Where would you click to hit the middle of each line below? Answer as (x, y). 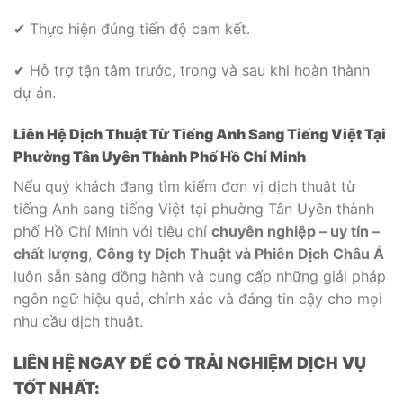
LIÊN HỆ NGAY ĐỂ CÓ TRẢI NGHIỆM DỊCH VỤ (190, 363)
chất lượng (51, 253)
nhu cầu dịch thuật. (78, 321)
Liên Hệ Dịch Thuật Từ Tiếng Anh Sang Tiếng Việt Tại (200, 134)
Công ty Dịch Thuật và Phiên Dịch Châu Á (240, 253)
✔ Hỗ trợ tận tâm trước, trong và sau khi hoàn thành (192, 70)
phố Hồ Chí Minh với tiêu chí (112, 231)
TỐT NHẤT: (57, 389)
